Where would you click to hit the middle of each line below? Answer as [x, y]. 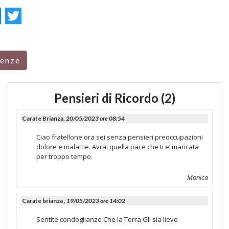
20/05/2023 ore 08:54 [95, 118]
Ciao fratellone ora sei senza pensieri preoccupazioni [120, 137]
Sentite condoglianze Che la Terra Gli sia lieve [107, 219]
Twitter [27, 16]
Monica [198, 177]
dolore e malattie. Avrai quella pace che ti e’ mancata [118, 147]
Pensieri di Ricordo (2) [114, 98]
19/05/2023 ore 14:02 [96, 201]
